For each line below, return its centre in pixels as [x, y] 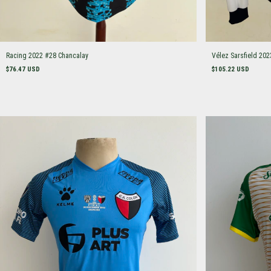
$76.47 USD [23, 69]
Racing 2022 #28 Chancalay [47, 56]
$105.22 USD [230, 69]
